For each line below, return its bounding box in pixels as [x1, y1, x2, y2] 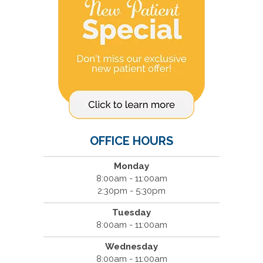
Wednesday [105, 241, 158, 252]
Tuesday [112, 207, 151, 218]
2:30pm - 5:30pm [97, 185, 166, 196]
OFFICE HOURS [90, 133, 173, 148]
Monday [114, 160, 149, 171]
